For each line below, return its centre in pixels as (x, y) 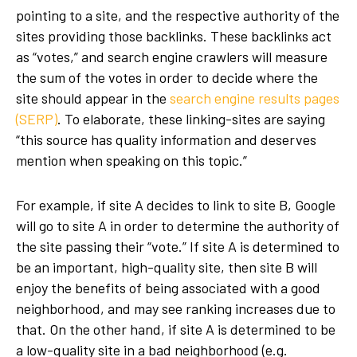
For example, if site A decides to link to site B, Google (176, 205)
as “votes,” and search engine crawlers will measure (172, 57)
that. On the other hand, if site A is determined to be (176, 329)
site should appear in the (93, 98)
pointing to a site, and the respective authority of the (178, 15)
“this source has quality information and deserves (166, 139)
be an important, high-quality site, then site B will (167, 267)
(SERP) (37, 119)
